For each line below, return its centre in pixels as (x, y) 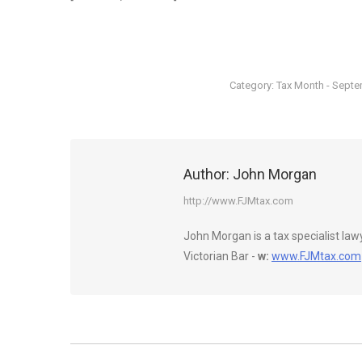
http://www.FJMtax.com (238, 201)
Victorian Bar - (221, 256)
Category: (253, 85)
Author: (206, 174)
